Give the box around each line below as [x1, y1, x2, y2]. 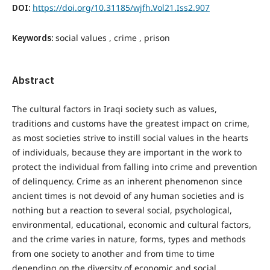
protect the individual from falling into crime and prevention [11, 161, 257, 173]
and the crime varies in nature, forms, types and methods [11, 233, 246, 245]
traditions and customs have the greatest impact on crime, [11, 118, 250, 130]
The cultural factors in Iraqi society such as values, [11, 103, 217, 115]
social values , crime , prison [55, 31, 170, 43]
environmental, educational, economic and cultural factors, [11, 219, 251, 231]
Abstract [11, 74, 54, 88]
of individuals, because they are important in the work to [11, 146, 242, 159]
